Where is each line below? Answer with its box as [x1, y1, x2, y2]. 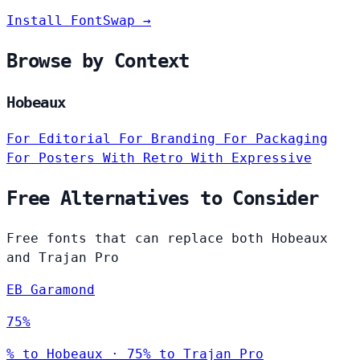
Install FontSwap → [6, 13, 151, 29]
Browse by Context [6, 50, 190, 73]
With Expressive [191, 149, 312, 166]
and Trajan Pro [6, 249, 119, 265]
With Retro [103, 149, 191, 166]
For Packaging [223, 130, 328, 146]
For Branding [119, 130, 223, 146]
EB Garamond [6, 281, 95, 297]
